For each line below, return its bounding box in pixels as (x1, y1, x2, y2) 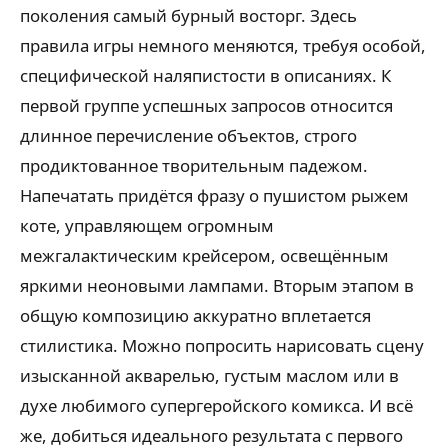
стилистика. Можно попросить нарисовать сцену (20, 333, 424, 357)
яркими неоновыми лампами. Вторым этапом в (20, 273, 414, 297)
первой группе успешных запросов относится (20, 93, 393, 117)
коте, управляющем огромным (20, 213, 274, 237)
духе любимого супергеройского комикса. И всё (20, 393, 413, 417)
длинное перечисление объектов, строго (20, 123, 357, 147)
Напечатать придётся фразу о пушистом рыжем (20, 183, 409, 207)
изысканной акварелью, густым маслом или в (20, 363, 399, 387)
